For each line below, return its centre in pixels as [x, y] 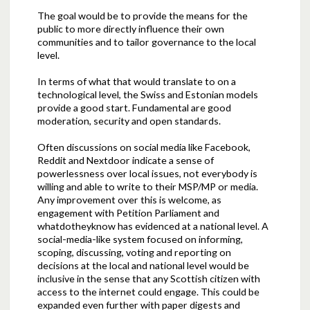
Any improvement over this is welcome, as [130, 200]
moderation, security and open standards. [129, 121]
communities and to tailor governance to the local [147, 42]
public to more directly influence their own [131, 29]
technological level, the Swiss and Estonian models [148, 95]
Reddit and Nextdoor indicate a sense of [126, 161]
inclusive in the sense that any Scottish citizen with [149, 279]
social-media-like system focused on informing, [140, 239]
